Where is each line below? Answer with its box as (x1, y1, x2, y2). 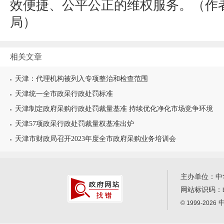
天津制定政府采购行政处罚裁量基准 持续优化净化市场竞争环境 (15, 105, 213, 112)
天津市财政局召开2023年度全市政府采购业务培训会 (15, 135, 176, 142)
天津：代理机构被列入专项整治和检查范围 (15, 75, 148, 82)
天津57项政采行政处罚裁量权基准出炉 (15, 120, 134, 127)
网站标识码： (180, 186, 222, 193)
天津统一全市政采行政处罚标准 (15, 90, 113, 97)
